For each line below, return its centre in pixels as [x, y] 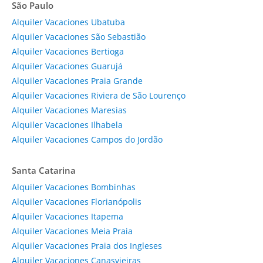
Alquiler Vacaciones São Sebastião [79, 36]
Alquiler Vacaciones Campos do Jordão [87, 139]
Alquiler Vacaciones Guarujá [67, 66]
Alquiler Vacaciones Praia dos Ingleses [87, 245]
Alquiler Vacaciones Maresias [69, 110]
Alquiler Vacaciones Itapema [68, 216]
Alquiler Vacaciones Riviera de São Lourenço [99, 95]
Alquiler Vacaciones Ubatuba [68, 22]
